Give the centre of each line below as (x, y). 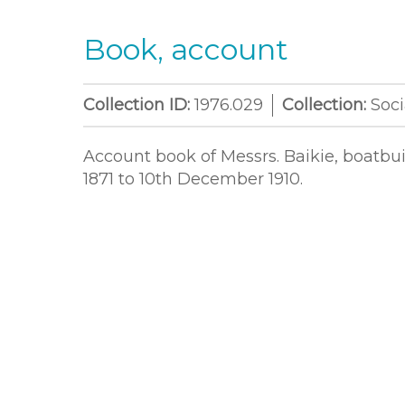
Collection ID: (139, 105)
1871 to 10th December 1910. (193, 179)
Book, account (186, 49)
